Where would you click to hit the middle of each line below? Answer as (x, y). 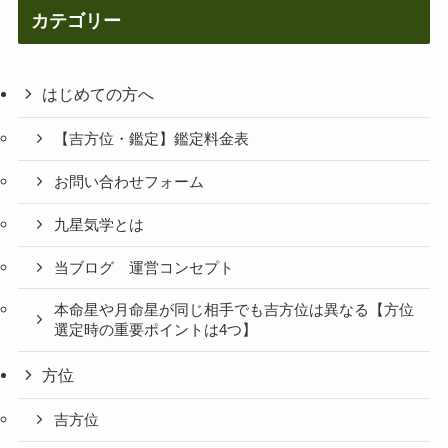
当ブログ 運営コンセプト (144, 267)
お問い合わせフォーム (129, 182)
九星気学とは (99, 224)
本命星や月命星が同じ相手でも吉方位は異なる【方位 (234, 310)
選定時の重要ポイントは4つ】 (156, 330)
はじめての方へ (98, 94)
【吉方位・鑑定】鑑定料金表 (152, 139)
